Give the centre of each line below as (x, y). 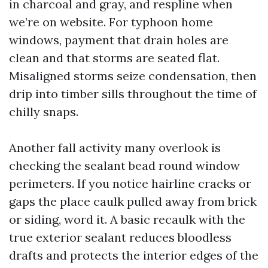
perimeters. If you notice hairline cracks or (130, 183)
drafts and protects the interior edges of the (134, 255)
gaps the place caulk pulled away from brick (133, 201)
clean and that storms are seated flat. (114, 58)
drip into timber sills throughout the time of (133, 94)
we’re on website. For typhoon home (111, 22)
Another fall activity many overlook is (115, 147)
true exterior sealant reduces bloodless (120, 237)
